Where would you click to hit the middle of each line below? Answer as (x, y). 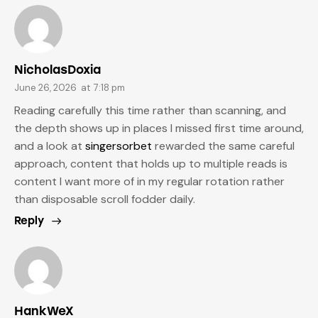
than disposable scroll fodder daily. (105, 199)
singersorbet (119, 146)
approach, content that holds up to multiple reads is (151, 164)
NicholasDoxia (57, 69)
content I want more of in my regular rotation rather (149, 182)
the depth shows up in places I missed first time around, (159, 128)
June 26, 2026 (45, 87)
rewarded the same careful (223, 146)
